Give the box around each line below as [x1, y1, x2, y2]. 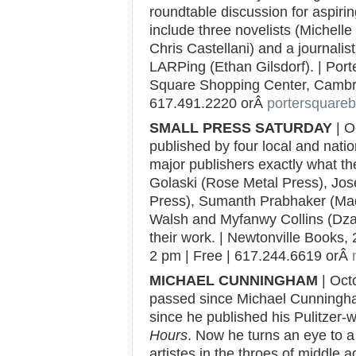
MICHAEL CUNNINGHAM [149, 273, 318, 288]
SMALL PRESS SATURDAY [149, 120, 332, 136]
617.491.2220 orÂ [149, 95, 267, 111]
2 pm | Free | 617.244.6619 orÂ [149, 248, 352, 264]
